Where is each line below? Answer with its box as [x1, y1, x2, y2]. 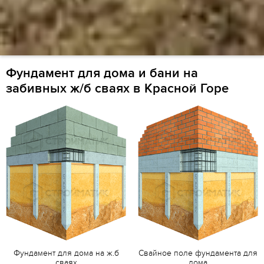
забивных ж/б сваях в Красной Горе [6, 81, 229, 97]
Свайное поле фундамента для [138, 247, 258, 258]
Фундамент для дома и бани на [6, 65, 198, 82]
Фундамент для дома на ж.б [13, 247, 119, 258]
